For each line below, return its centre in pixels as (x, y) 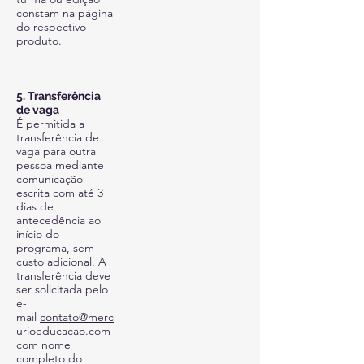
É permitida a (50, 123)
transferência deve (63, 275)
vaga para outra (56, 151)
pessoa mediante (60, 165)
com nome (43, 344)
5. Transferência (58, 96)
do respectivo (51, 27)
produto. (39, 41)
